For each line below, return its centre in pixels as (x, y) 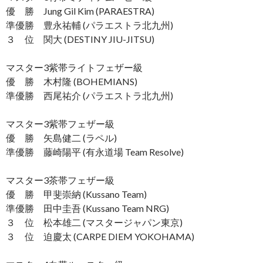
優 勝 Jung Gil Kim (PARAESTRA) (80, 11)
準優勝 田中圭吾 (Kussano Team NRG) (87, 208)
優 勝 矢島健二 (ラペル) (61, 137)
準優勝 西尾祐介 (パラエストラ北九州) (90, 95)
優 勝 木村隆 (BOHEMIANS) (72, 81)
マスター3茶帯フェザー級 (60, 180)
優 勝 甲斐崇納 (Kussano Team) (76, 194)
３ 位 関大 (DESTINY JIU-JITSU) (80, 39)
